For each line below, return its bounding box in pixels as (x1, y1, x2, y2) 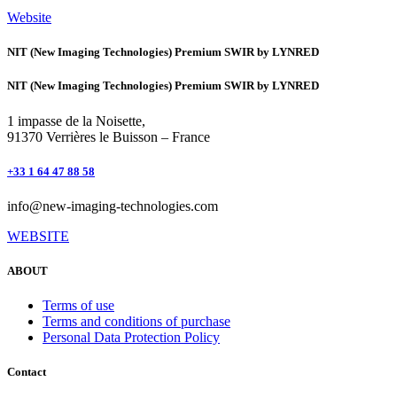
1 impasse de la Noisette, (7, 113, 149, 128)
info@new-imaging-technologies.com (7, 198, 218, 214)
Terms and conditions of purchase (43, 314, 230, 330)
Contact (7, 365, 46, 379)
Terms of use (43, 298, 114, 314)
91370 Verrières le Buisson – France (7, 128, 210, 144)
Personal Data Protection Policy (43, 330, 220, 346)
